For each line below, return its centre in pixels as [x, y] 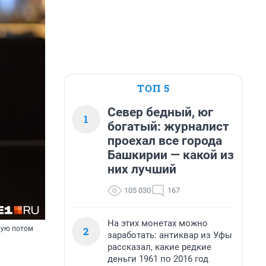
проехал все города [165, 141]
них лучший [142, 169]
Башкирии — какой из [171, 155]
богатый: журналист [168, 126]
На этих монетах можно [158, 223]
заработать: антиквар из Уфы [170, 235]
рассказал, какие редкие [159, 247]
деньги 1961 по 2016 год [158, 259]
